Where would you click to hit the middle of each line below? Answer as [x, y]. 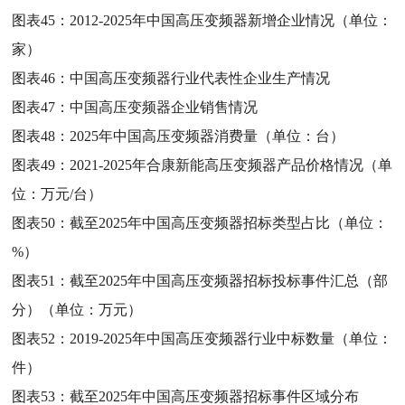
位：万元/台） [57, 193]
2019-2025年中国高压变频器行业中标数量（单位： [231, 338]
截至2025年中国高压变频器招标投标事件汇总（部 [229, 280]
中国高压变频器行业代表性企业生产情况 [200, 78]
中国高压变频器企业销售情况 [164, 107]
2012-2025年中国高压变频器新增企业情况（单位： [231, 20]
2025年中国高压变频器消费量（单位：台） [207, 136]
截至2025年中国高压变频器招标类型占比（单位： [229, 222]
